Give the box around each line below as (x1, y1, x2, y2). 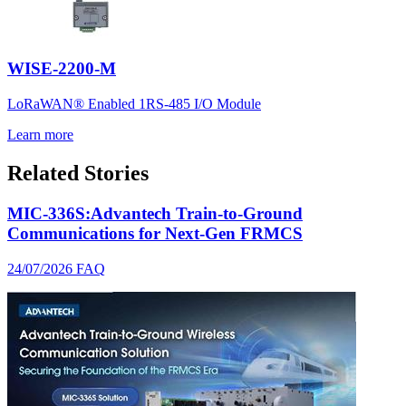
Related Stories (7, 160, 149, 185)
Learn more (7, 127, 73, 142)
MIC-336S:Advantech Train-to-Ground (7, 203, 303, 223)
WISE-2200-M (7, 59, 116, 79)
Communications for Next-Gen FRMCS (7, 223, 303, 243)
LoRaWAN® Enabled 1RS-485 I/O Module (7, 96, 261, 111)
